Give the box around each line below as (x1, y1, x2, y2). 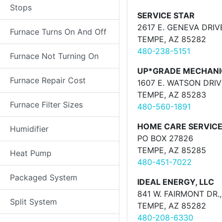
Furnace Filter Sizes (10, 100, 83, 110)
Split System (10, 197, 57, 207)
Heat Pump (10, 148, 52, 158)
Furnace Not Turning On (10, 51, 99, 61)
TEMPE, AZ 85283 (137, 90, 206, 100)
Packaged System (10, 172, 77, 182)
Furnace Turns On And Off (10, 27, 107, 37)
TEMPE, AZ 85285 (137, 145, 206, 155)
